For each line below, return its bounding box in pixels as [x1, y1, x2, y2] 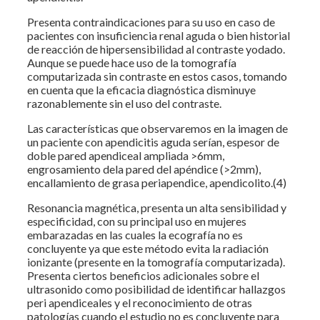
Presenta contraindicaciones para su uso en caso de [27, 14, 275, 29]
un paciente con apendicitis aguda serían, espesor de [27, 134, 279, 149]
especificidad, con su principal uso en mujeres [27, 214, 246, 228]
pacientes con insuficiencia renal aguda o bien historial [27, 28, 290, 42]
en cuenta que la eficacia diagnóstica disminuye [27, 82, 256, 96]
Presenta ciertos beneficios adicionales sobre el [27, 268, 259, 282]
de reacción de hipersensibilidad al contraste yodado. [27, 41, 285, 56]
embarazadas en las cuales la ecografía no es [27, 227, 243, 241]
